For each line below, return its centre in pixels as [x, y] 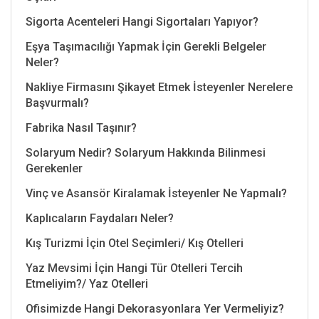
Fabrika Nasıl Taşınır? [81, 127]
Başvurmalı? [57, 103]
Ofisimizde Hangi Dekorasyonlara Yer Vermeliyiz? [155, 308]
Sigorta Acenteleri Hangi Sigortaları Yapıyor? [142, 21]
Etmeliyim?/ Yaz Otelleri [87, 283]
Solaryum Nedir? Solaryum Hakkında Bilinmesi [146, 152]
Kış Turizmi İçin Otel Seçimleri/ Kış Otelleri [135, 243]
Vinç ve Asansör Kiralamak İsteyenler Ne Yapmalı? [156, 193]
